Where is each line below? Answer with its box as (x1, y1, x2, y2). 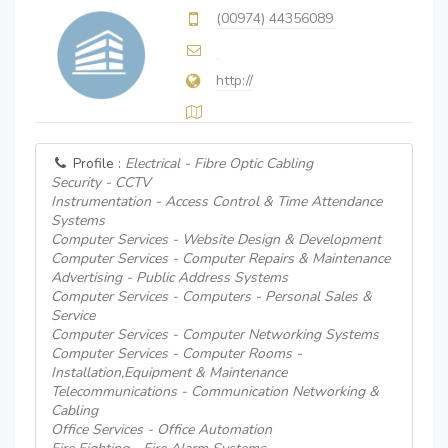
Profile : (69, 154, 125, 173)
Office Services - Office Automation (51, 420, 272, 439)
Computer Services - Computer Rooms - (51, 344, 302, 363)
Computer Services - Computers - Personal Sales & (51, 287, 372, 306)
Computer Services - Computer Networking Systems (51, 325, 379, 344)
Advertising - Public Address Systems (51, 268, 288, 287)
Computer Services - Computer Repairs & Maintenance (51, 249, 390, 268)
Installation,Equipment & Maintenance (51, 363, 287, 382)
